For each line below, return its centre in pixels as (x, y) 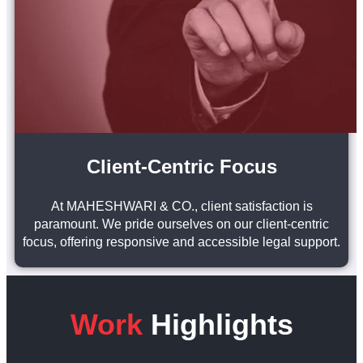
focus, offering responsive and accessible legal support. (181, 241)
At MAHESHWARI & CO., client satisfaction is (181, 206)
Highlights (222, 324)
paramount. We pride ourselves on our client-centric (181, 224)
